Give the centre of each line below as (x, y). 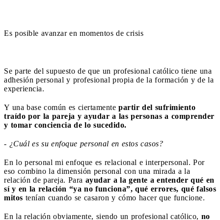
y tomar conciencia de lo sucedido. (65, 125)
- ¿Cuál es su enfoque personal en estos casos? (83, 143)
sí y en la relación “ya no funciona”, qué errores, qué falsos (110, 189)
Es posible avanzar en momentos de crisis (74, 33)
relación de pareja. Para (45, 180)
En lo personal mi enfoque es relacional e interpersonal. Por (104, 162)
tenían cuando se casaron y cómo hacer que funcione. (115, 197)
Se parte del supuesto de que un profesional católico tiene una (108, 71)
